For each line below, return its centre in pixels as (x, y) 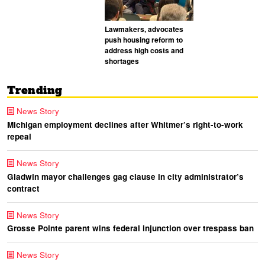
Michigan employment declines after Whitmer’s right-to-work (125, 124)
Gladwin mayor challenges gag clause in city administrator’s (125, 176)
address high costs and (144, 51)
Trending (35, 91)
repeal (19, 136)
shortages (122, 61)
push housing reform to (144, 40)
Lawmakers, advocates (144, 29)
